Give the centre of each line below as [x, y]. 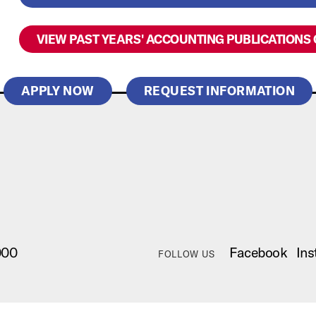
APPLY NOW [57, 91]
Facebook [259, 252]
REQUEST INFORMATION [219, 91]
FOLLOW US [187, 254]
